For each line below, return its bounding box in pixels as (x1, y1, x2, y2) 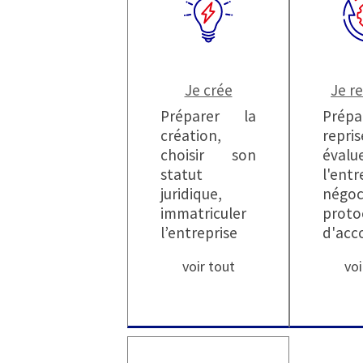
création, (160, 125, 221, 145)
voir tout (181, 256, 235, 275)
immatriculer (160, 203, 246, 223)
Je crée (184, 79, 233, 100)
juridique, (160, 183, 222, 203)
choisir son (160, 144, 256, 164)
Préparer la (160, 105, 256, 126)
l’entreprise (160, 222, 237, 242)
